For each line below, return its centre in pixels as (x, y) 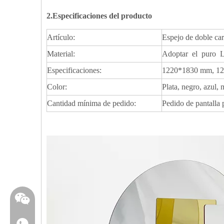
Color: (57, 87)
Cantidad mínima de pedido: (91, 103)
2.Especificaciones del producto (99, 16)
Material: (61, 54)
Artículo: (61, 37)
